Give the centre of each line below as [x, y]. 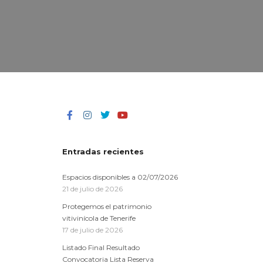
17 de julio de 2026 [92, 230]
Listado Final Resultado [101, 247]
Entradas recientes [103, 151]
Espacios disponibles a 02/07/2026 [120, 177]
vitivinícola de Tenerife [99, 218]
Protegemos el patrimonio [107, 206]
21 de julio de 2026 [92, 189]
